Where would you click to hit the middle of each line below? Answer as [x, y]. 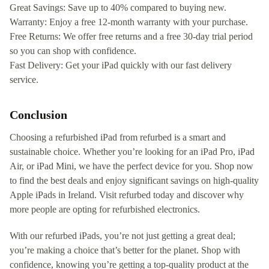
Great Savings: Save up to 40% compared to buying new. [118, 7]
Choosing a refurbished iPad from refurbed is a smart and [118, 137]
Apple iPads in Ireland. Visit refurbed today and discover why [127, 195]
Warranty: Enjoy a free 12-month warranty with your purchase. [129, 22]
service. [24, 79]
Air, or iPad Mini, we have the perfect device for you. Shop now [131, 166]
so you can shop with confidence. [73, 50]
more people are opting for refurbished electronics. [105, 209]
